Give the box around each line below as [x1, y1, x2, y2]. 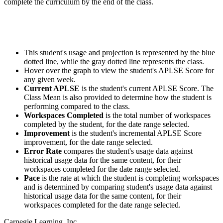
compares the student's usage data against [64, 146, 193, 155]
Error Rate [24, 146, 64, 155]
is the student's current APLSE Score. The [80, 84, 214, 93]
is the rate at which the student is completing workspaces [40, 173, 219, 182]
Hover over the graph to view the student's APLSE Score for [24, 66, 214, 75]
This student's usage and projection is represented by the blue [24, 48, 215, 57]
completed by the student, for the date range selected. [24, 119, 190, 128]
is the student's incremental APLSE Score [70, 128, 202, 137]
